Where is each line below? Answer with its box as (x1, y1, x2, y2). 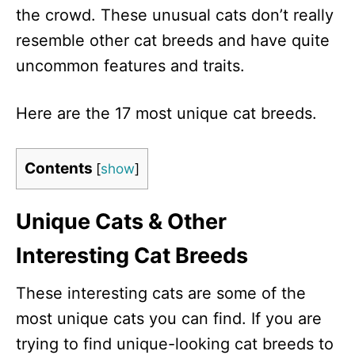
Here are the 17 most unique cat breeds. (16, 104, 317, 123)
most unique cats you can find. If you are (16, 309, 322, 328)
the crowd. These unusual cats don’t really (16, 6, 334, 25)
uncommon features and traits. (16, 56, 245, 75)
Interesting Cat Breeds (16, 242, 248, 269)
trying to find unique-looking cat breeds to (16, 334, 334, 353)
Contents (25, 159, 93, 177)
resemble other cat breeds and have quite (16, 31, 330, 50)
